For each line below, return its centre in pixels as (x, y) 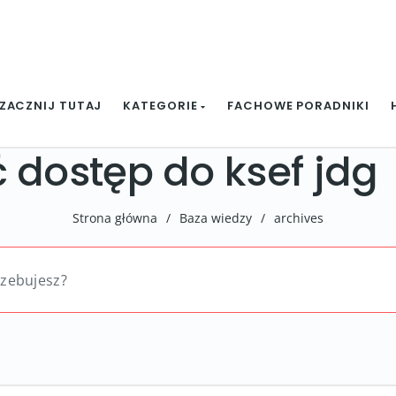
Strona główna (115, 218)
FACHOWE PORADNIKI (298, 106)
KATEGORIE (162, 106)
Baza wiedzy (216, 218)
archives (299, 218)
